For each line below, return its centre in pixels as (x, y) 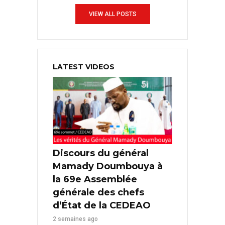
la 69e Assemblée (95, 180)
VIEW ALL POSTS (113, 14)
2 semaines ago (75, 219)
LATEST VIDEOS (84, 67)
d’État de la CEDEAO (102, 206)
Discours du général (101, 153)
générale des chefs (98, 193)
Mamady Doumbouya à (108, 166)
